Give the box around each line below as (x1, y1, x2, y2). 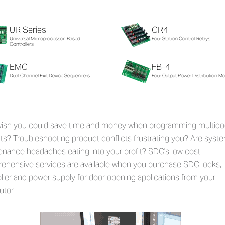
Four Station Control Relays (151, 35, 210, 42)
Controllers (10, 40, 34, 47)
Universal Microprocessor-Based (10, 35, 80, 42)
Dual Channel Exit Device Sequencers (10, 72, 90, 79)
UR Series (10, 24, 46, 35)
